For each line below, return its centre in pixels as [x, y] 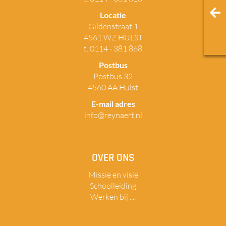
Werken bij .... [113, 196]
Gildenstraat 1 [113, 26]
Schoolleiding [113, 185]
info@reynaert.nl [113, 115]
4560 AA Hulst [113, 87]
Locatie [113, 15]
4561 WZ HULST [113, 37]
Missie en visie [113, 174]
